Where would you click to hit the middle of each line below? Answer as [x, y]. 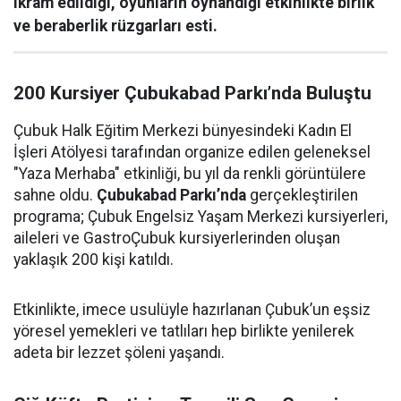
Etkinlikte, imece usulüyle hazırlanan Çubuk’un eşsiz [192, 310]
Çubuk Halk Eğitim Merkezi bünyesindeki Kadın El [183, 131]
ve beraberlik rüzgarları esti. [115, 26]
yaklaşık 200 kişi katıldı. [94, 260]
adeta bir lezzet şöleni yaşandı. [119, 353]
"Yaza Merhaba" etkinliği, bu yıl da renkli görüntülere [190, 174]
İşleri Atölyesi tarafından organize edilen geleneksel [192, 152]
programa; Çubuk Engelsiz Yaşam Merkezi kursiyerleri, [200, 217]
